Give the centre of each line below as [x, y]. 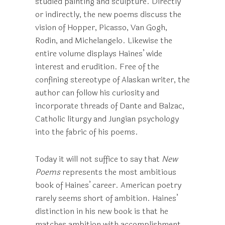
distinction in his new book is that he [102, 211]
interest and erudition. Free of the [97, 67]
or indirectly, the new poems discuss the [108, 14]
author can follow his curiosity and [97, 93]
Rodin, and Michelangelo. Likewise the [104, 40]
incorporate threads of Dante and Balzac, [110, 106]
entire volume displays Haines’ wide [99, 53]
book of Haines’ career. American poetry [108, 185]
